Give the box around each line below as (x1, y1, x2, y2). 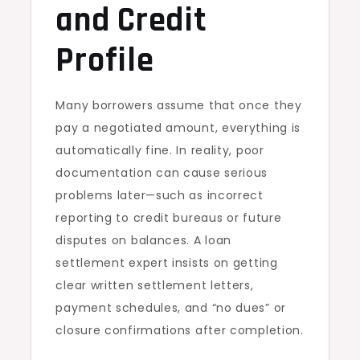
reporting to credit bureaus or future (55, 210, 282, 227)
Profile (55, 39, 154, 84)
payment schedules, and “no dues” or (55, 300, 286, 317)
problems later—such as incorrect (55, 187, 264, 204)
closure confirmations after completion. (55, 322, 304, 339)
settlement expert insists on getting (55, 255, 278, 272)
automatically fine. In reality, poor (55, 142, 264, 159)
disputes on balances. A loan (55, 232, 232, 249)
